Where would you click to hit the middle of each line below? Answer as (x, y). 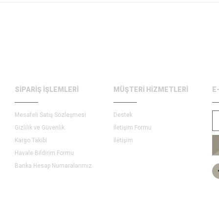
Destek (123, 115)
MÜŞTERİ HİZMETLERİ (151, 89)
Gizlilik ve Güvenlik (40, 128)
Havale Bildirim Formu (44, 153)
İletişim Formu (132, 128)
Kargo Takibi (31, 140)
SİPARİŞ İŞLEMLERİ (47, 89)
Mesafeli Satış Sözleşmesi (50, 115)
